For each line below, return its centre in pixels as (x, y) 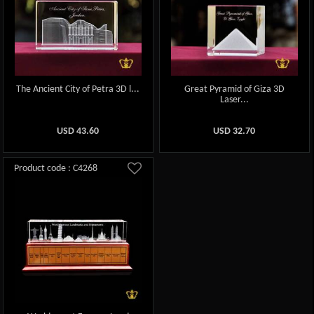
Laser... (234, 100)
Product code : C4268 (56, 169)
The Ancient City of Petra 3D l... (78, 89)
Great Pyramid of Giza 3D (234, 89)
